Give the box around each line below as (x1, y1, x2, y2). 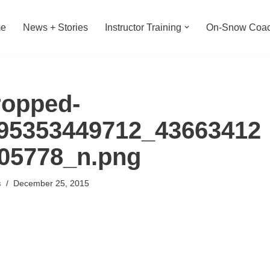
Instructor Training (105, 22, 181, 33)
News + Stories (23, 22, 88, 33)
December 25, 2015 (13, 178, 89, 189)
